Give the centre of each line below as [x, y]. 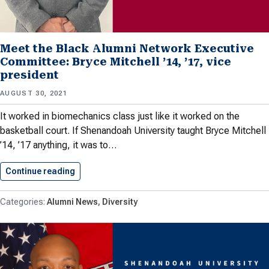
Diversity [120, 202]
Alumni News [72, 202]
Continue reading [40, 171]
